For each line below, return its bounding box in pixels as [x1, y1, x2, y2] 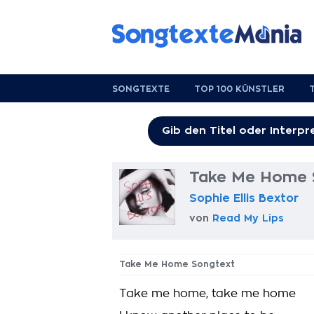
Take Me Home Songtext [119, 260, 235, 268]
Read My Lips [212, 213, 284, 223]
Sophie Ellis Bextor [189, 193, 299, 204]
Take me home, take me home [119, 288, 296, 299]
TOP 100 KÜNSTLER [194, 85, 285, 93]
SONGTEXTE [112, 85, 170, 93]
